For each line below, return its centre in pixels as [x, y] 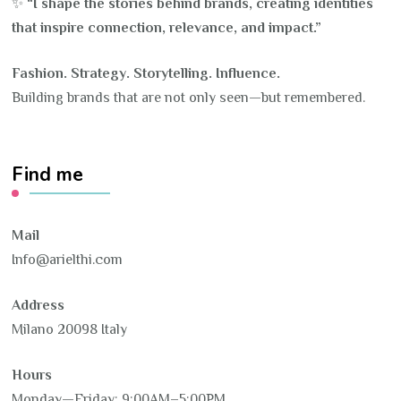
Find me [48, 175]
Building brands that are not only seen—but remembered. [189, 98]
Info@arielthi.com [68, 260]
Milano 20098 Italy [70, 330]
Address [38, 306]
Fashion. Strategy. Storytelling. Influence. [146, 74]
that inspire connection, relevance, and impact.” [167, 28]
